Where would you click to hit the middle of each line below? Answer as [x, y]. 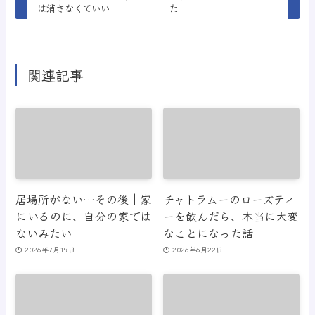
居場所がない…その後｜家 [84, 199]
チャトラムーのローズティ [230, 199]
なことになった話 [208, 232]
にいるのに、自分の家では [84, 216]
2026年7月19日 [50, 250]
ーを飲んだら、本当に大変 [231, 216]
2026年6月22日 [197, 250]
